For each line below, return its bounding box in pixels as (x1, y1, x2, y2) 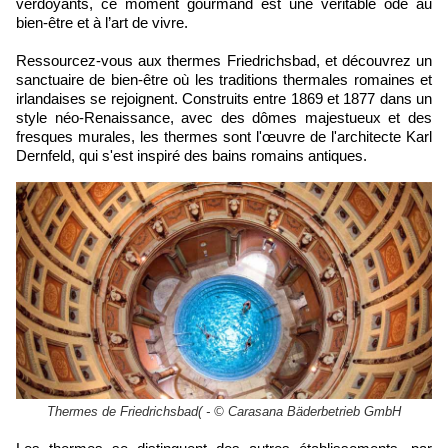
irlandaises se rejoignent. (16, 90, 182, 108)
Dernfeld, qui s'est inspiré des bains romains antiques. (16, 147, 371, 165)
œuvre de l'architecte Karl (262, 128, 432, 146)
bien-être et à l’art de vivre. (16, 14, 188, 32)
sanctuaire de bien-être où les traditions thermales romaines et (16, 71, 432, 89)
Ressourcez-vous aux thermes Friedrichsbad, (16, 52, 325, 70)
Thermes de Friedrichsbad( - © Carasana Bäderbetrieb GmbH (47, 403, 401, 419)
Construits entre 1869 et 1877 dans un (182, 90, 432, 108)
